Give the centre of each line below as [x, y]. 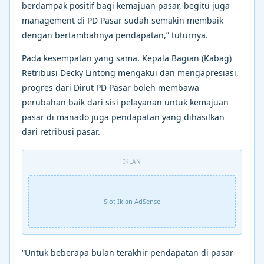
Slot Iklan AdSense [132, 202]
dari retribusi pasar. [61, 131]
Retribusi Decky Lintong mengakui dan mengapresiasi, [130, 72]
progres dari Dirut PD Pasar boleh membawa [110, 87]
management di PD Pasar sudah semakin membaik [123, 20]
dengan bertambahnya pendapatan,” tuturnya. [115, 35]
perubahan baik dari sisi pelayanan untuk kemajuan [125, 102]
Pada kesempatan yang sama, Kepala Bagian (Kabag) [127, 58]
